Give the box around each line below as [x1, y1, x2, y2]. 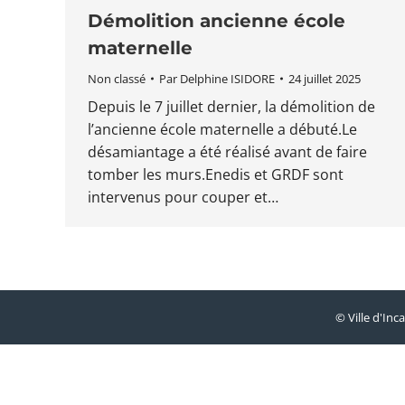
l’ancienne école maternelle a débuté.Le [88, 119, 357, 139]
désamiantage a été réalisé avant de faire [88, 142, 367, 162]
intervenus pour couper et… [88, 187, 278, 207]
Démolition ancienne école [88, 10, 345, 32]
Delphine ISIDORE [180, 71, 275, 87]
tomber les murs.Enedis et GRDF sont [88, 165, 344, 184]
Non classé [88, 71, 146, 87]
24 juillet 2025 [288, 71, 361, 87]
